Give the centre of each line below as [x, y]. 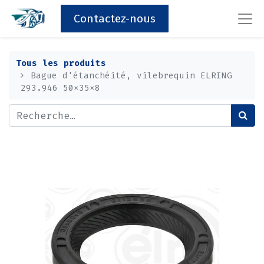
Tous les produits [61, 63]
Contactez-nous [115, 18]
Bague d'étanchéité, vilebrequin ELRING [132, 75]
